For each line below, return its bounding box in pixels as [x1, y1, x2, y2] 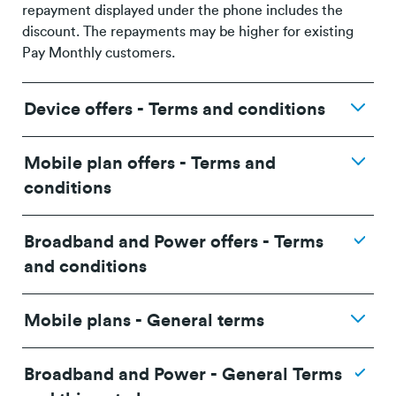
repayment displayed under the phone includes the [22, 3, 343, 18]
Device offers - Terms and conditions [24, 100, 325, 118]
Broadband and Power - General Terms [24, 365, 342, 384]
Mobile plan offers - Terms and [24, 154, 276, 172]
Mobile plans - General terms [24, 311, 264, 330]
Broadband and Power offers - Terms [24, 232, 324, 251]
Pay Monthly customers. [22, 45, 175, 60]
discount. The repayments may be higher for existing [22, 24, 354, 39]
